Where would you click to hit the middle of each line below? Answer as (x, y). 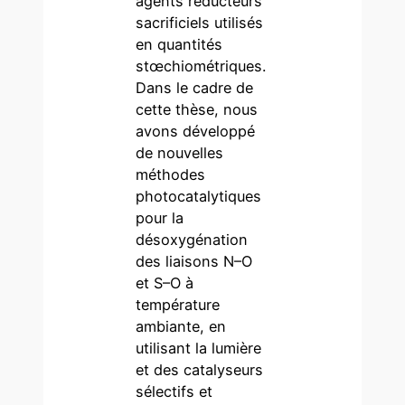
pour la (160, 217)
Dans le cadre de (195, 87)
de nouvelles (180, 152)
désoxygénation (192, 239)
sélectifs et (174, 391)
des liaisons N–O (194, 261)
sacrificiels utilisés (200, 22)
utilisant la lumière (199, 348)
